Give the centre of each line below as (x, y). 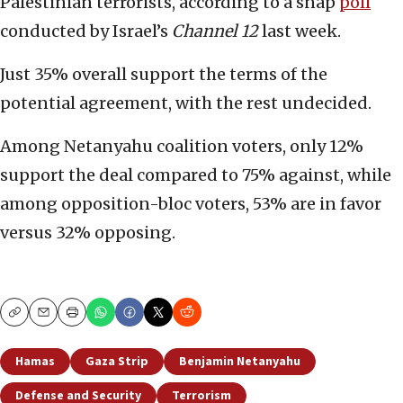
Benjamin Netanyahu (240, 362)
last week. (300, 31)
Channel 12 (215, 31)
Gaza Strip (117, 362)
